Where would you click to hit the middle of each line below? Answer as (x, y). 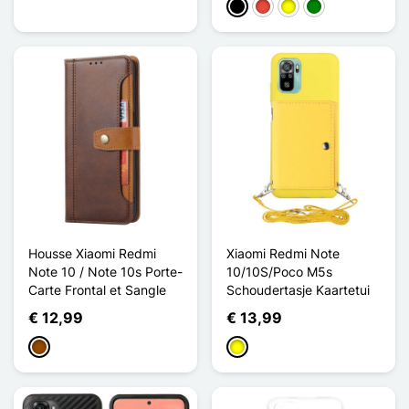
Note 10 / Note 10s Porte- (105, 271)
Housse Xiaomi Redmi (92, 253)
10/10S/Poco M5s (279, 271)
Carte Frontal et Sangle (97, 289)
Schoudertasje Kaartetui (298, 289)
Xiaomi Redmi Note (283, 253)
